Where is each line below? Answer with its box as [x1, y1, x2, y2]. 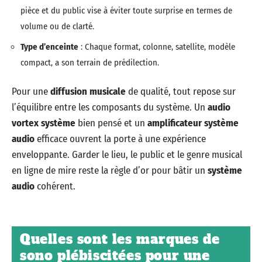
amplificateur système [147, 117, 239, 129]
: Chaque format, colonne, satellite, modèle [78, 41, 235, 52]
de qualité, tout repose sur [126, 85, 236, 98]
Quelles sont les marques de [20, 230, 220, 248]
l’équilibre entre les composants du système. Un [12, 101, 208, 113]
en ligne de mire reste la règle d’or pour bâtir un [12, 164, 208, 177]
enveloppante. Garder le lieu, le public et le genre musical [12, 149, 242, 161]
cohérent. [35, 180, 75, 192]
